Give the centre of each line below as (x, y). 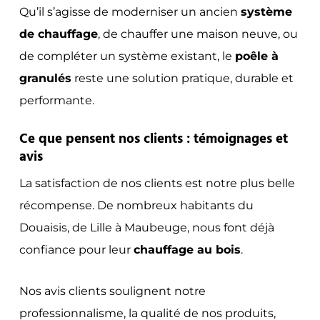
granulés (45, 78)
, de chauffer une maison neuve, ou (197, 34)
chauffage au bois (187, 249)
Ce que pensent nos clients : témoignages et (153, 139)
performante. (56, 100)
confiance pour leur (76, 249)
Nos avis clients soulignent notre (112, 291)
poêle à (256, 56)
